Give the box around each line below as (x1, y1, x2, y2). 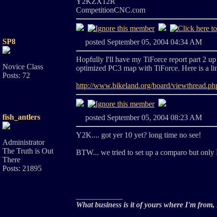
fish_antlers (2, 113, 40, 121)
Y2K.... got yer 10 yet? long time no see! (76, 131, 201, 139)
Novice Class (2, 62, 43, 71)
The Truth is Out (2, 147, 53, 155)
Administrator (2, 138, 45, 146)
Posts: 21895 (2, 164, 42, 172)
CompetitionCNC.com (76, 6, 145, 14)
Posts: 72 (2, 71, 30, 79)
